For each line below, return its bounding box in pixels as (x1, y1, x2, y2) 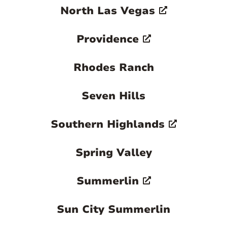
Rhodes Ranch (73, 60, 154, 75)
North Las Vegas (60, 4, 155, 18)
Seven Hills (82, 89, 145, 103)
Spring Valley (75, 145, 152, 160)
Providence (76, 32, 139, 47)
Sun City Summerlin (57, 202, 170, 217)
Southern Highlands (50, 117, 165, 132)
